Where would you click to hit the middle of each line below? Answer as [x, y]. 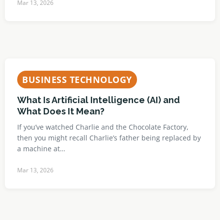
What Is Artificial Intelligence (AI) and [98, 100]
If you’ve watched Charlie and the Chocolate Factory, [103, 127]
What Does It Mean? [61, 111]
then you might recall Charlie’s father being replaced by [109, 138]
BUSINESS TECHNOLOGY [77, 80]
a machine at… [41, 149]
